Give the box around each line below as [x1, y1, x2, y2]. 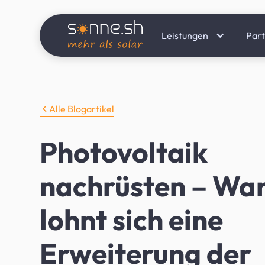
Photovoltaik [40, 134, 208, 170]
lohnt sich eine [40, 202, 224, 237]
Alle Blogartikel [49, 103, 115, 115]
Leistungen [161, 30, 209, 41]
